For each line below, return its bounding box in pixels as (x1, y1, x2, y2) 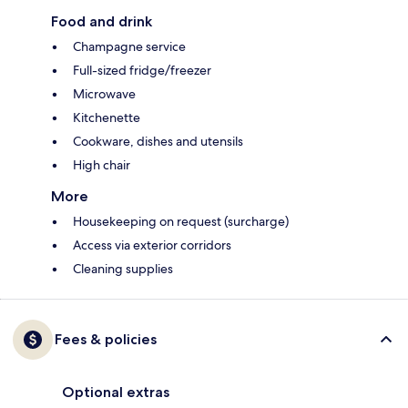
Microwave (73, 86, 136, 103)
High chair (73, 157, 130, 174)
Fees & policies (55, 331, 157, 349)
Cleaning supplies (73, 260, 173, 278)
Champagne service (73, 38, 186, 56)
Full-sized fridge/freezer (73, 62, 211, 79)
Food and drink (51, 13, 152, 31)
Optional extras (62, 383, 169, 402)
